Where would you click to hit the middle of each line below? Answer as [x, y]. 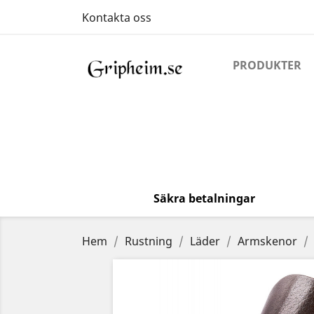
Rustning [149, 241]
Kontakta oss [117, 18]
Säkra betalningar [205, 198]
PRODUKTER [267, 65]
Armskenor [267, 241]
